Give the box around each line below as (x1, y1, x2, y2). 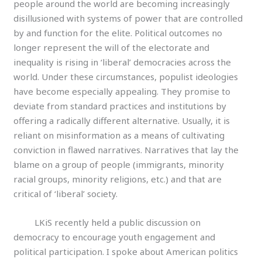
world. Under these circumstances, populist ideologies (13, 71, 239, 83)
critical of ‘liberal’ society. (13, 188, 120, 200)
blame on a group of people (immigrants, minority (13, 158, 225, 171)
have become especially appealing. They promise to (13, 85, 231, 98)
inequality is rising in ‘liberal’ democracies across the (13, 56, 232, 68)
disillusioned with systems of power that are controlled (13, 12, 243, 25)
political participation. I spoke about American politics (13, 246, 239, 258)
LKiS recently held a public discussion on (13, 216, 201, 229)
